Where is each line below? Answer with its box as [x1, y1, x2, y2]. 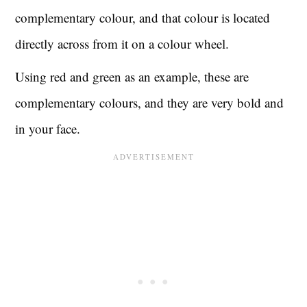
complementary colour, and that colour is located [15, 8, 271, 26]
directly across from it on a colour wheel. [15, 34, 230, 52]
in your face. [15, 119, 81, 137]
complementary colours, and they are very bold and [15, 93, 284, 111]
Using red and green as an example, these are [15, 67, 249, 85]
